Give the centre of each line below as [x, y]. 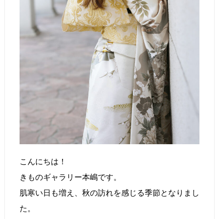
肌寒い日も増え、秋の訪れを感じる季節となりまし [109, 193]
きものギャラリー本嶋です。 [70, 177]
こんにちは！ [43, 162]
